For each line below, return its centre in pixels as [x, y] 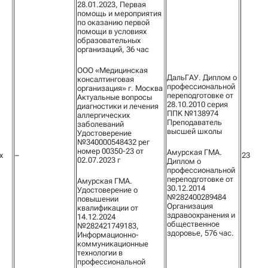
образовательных [109, 40]
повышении [98, 199]
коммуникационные [113, 244]
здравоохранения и [201, 215]
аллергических [103, 115]
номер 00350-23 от [110, 151]
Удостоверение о [107, 190]
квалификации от [108, 208]
